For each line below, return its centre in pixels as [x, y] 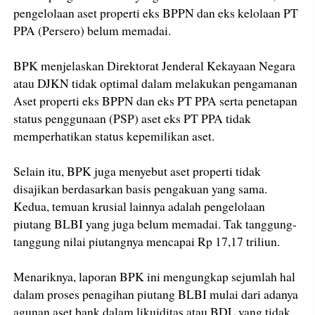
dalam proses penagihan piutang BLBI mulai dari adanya [156, 294]
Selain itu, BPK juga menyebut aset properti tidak [137, 171]
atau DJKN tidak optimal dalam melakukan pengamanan [156, 83]
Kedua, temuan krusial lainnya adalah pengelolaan [140, 206]
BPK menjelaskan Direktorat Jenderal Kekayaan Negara [155, 66]
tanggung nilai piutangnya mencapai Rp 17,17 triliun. [147, 242]
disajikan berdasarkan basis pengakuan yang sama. [141, 189]
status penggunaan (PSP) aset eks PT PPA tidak [133, 118]
